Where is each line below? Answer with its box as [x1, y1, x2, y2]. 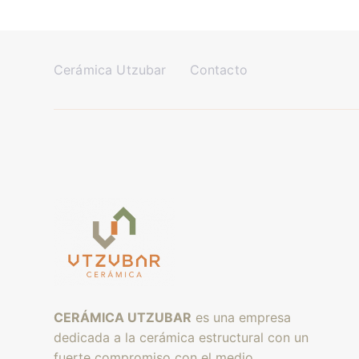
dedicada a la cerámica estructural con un [54, 329, 309, 345]
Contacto [189, 62, 248, 78]
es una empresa [192, 309, 291, 325]
